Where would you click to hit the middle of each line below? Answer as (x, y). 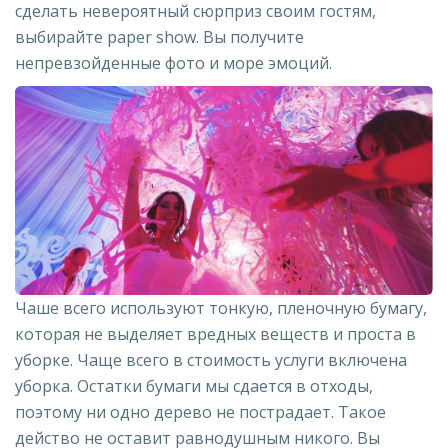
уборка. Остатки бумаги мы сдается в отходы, (194, 385)
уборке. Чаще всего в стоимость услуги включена (211, 359)
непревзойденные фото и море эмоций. (173, 62)
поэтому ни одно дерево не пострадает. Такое (200, 411)
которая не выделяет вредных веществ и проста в (215, 333)
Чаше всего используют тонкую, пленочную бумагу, (221, 307)
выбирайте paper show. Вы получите (159, 36)
